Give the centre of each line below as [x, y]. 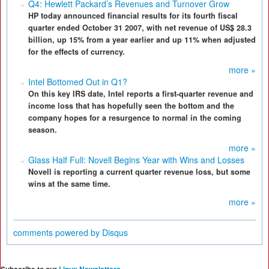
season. [43, 130]
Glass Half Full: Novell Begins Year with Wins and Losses [136, 160]
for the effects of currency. [77, 52]
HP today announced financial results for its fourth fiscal [133, 16]
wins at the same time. [69, 184]
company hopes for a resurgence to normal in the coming [135, 118]
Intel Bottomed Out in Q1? [78, 82]
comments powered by [58, 232]
